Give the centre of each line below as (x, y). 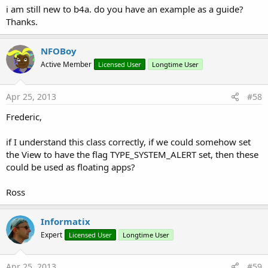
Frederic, (24, 116)
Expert (51, 234)
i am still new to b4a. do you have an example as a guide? (125, 9)
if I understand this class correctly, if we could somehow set (128, 141)
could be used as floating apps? (71, 167)
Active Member (66, 64)
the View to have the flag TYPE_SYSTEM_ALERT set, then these (132, 154)
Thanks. (22, 22)
